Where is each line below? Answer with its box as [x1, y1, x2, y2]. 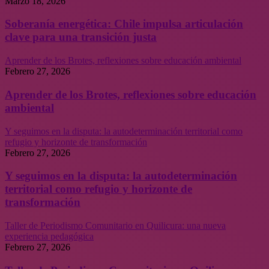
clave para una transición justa [5, 31, 157, 44]
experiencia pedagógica [5, 231, 94, 242]
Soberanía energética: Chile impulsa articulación [5, 17, 243, 31]
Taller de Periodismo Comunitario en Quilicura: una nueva [5, 220, 226, 231]
